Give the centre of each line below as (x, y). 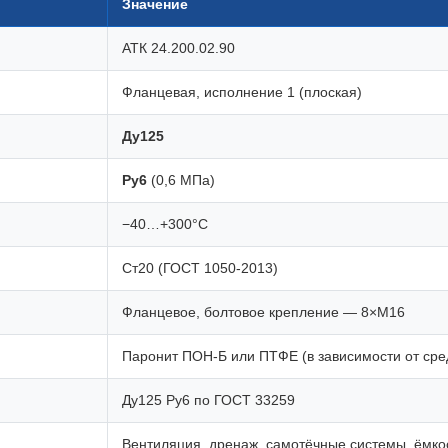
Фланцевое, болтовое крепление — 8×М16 (263, 312)
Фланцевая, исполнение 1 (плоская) (242, 92)
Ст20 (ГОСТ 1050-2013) (200, 268)
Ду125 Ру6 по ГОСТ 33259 (208, 400)
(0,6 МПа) (181, 180)
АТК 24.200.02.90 (178, 48)
